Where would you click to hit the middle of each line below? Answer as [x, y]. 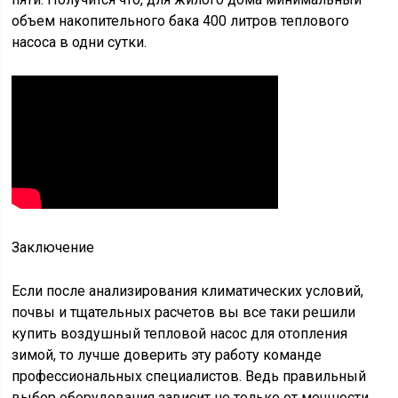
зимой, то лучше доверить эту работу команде [167, 355]
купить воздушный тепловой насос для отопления [180, 334]
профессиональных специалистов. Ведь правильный [189, 376]
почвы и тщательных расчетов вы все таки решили [184, 312]
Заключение [53, 247]
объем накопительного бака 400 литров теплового [181, 21]
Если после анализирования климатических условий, [188, 291]
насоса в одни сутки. [80, 42]
